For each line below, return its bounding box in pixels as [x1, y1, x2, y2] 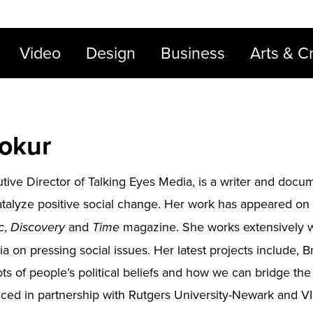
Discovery [10, 219, 65, 235]
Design [85, 41, 136, 64]
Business [160, 41, 225, 64]
